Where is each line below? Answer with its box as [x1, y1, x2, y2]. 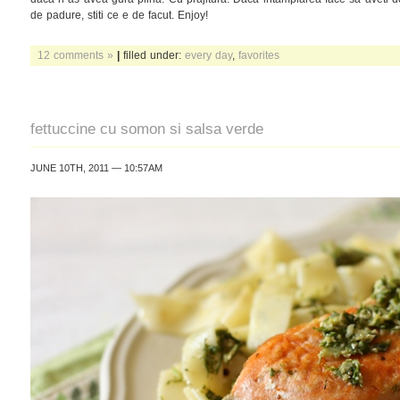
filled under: [120, 49, 185, 61]
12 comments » [37, 49, 113, 61]
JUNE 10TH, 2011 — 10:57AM [30, 162, 162, 173]
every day [185, 49, 232, 61]
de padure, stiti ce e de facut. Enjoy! [30, 9, 208, 21]
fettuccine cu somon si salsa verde [30, 120, 263, 137]
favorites [238, 49, 279, 61]
